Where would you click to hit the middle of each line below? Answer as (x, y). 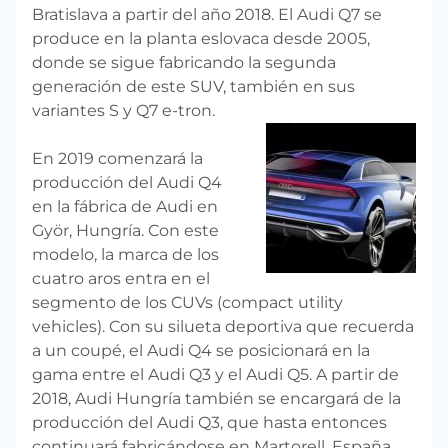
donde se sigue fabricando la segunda (184, 62)
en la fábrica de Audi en (125, 206)
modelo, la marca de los (125, 254)
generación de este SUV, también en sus (193, 86)
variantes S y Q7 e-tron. (123, 110)
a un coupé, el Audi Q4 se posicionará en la (201, 350)
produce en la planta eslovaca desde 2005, (201, 38)
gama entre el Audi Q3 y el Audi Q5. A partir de (215, 374)
